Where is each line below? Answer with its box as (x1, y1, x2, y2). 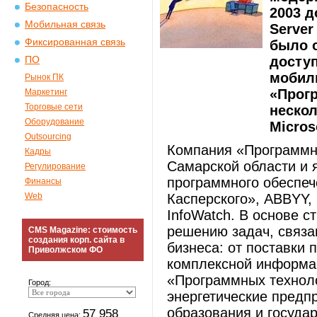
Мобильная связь (25, 19, 105, 30)
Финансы (25, 176, 62, 186)
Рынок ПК (25, 72, 64, 82)
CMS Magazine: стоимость (28, 225, 137, 235)
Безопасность (25, 1, 88, 12)
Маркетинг (25, 87, 67, 97)
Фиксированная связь (25, 37, 125, 47)
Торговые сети (25, 102, 83, 112)
